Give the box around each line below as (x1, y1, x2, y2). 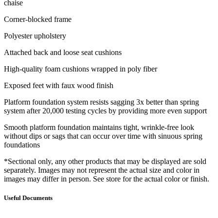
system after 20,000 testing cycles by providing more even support (4, 106, 207, 115)
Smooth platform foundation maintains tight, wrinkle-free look (4, 123, 194, 131)
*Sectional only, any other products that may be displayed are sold (4, 157, 206, 165)
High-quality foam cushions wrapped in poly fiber (4, 64, 157, 73)
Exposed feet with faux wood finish (4, 81, 113, 90)
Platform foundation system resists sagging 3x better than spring (4, 97, 199, 106)
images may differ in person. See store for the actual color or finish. (4, 174, 209, 183)
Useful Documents (4, 194, 53, 202)
